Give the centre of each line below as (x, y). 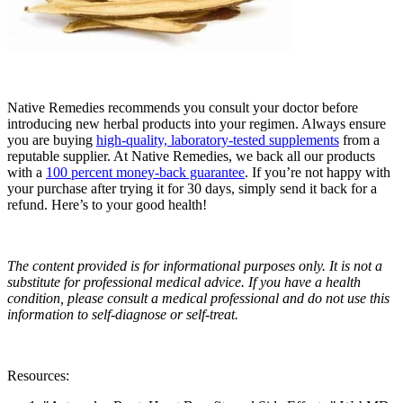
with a (27, 173)
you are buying (52, 140)
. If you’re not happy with (318, 173)
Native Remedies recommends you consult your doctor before (183, 108)
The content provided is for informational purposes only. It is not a (195, 266)
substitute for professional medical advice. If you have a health (184, 282)
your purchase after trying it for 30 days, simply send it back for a (192, 189)
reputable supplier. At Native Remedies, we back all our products (191, 157)
